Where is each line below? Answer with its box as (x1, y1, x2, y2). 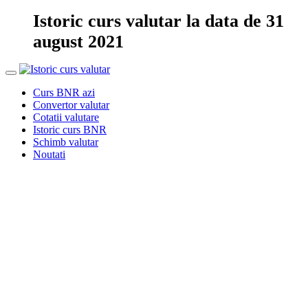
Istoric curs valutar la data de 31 (33, 11, 284, 31)
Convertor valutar (33, 99, 109, 111)
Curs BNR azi (33, 87, 95, 98)
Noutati (33, 148, 65, 160)
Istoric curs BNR (33, 124, 107, 135)
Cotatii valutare (33, 111, 99, 123)
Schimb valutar (33, 136, 98, 148)
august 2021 (33, 32, 124, 52)
